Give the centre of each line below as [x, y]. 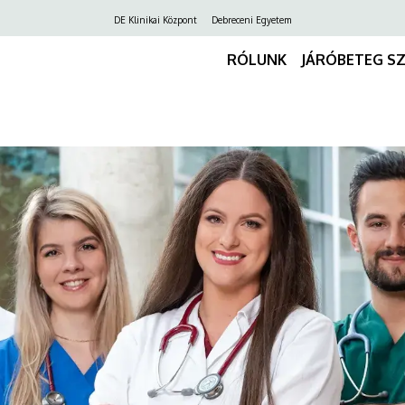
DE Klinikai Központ [155, 20]
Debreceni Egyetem [251, 20]
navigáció [85, 45]
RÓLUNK [257, 59]
